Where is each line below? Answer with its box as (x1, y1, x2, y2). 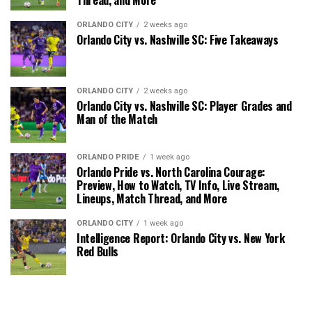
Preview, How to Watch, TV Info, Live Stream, (77, 176, 279, 194)
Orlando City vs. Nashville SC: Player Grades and (77, 97, 292, 114)
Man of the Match (77, 110, 157, 127)
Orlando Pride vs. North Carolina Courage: (77, 163, 265, 180)
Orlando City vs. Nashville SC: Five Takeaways (77, 31, 279, 48)
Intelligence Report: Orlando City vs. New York (77, 229, 285, 247)
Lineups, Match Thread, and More (77, 189, 228, 207)
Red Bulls (77, 242, 119, 260)
